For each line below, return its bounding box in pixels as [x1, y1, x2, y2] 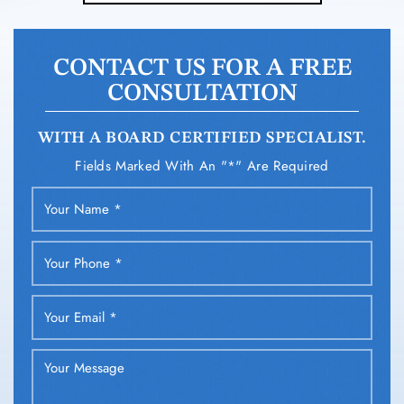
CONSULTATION [106, 81, 298, 106]
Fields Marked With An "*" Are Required [75, 156, 329, 177]
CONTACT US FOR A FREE [52, 56, 352, 81]
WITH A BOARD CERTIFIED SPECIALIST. [37, 130, 367, 147]
